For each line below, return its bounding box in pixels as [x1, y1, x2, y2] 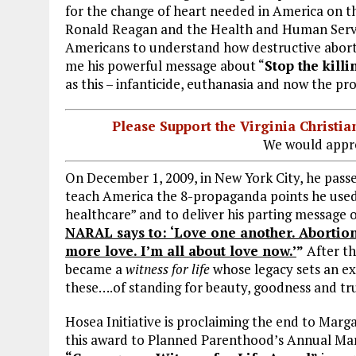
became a [65, 260, 126, 279]
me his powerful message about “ [65, 56, 265, 75]
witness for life [126, 260, 210, 279]
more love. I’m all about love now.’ [65, 242, 296, 261]
